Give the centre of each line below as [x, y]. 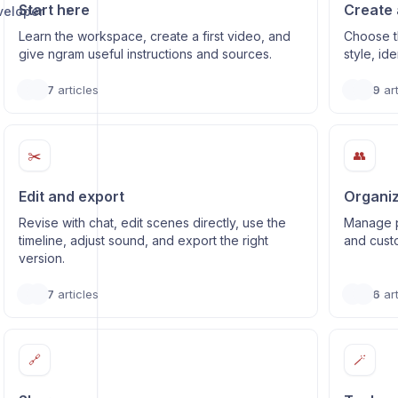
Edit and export [71, 196]
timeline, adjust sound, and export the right [143, 240]
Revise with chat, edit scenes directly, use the [152, 223]
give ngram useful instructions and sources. [145, 54]
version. [41, 258]
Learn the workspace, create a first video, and [154, 36]
